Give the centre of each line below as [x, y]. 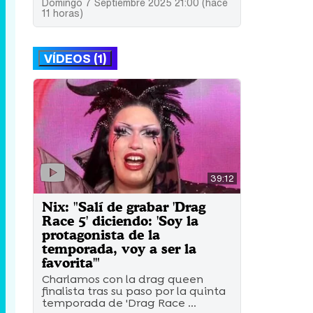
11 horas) [63, 13]
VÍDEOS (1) [75, 59]
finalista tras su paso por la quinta [134, 291]
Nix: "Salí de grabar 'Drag [124, 207]
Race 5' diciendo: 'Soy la [120, 221]
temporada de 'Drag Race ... [119, 303]
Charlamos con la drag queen [123, 279]
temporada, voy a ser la [119, 249]
